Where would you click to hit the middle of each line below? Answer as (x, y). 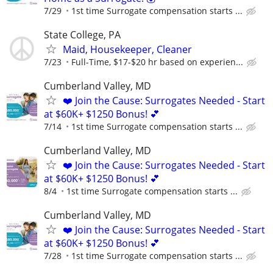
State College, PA (82, 34)
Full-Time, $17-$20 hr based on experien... (157, 62)
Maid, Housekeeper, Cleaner (127, 49)
